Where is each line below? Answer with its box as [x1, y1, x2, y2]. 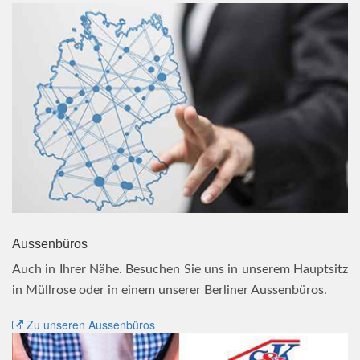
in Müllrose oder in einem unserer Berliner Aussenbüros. [12, 284, 327, 297]
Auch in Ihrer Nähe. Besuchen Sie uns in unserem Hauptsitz [12, 263, 348, 276]
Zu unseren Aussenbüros [23, 317, 155, 333]
